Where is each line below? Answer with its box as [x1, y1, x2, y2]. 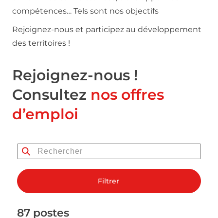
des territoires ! [12, 38, 70, 48]
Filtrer [98, 177, 119, 185]
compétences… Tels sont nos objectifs [12, 6, 159, 16]
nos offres [91, 86, 164, 104]
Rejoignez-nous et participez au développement [12, 25, 201, 34]
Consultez [12, 86, 91, 104]
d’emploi [12, 105, 78, 123]
